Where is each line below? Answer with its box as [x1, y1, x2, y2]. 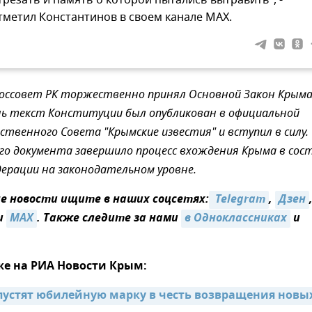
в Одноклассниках [185, 210, 287, 228]
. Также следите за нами [37, 210, 181, 228]
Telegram [212, 191, 265, 210]
